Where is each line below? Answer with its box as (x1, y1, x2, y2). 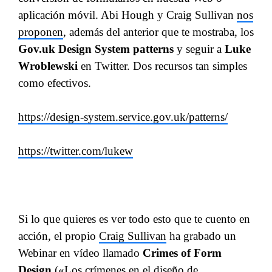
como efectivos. (18, 76, 91, 89)
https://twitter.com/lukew (18, 144, 133, 157)
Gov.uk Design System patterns (18, 42, 174, 55)
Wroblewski (18, 59, 78, 72)
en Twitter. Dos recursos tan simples (78, 59, 247, 72)
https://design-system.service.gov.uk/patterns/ (18, 110, 228, 123)
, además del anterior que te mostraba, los (63, 25, 254, 38)
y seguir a (174, 42, 225, 55)
